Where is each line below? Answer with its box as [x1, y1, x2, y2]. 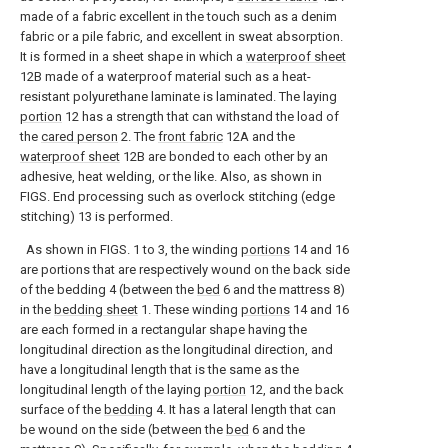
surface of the [20, 402, 104, 417]
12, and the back [246, 382, 344, 397]
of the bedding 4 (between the [20, 282, 197, 297]
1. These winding [138, 302, 241, 317]
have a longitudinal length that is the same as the [20, 362, 299, 377]
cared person [41, 129, 118, 144]
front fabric [158, 129, 223, 144]
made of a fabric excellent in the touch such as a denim [20, 9, 337, 24]
